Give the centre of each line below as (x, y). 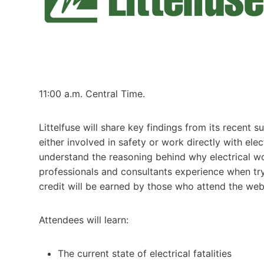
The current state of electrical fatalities (145, 253)
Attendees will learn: (84, 220)
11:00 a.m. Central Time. (92, 93)
